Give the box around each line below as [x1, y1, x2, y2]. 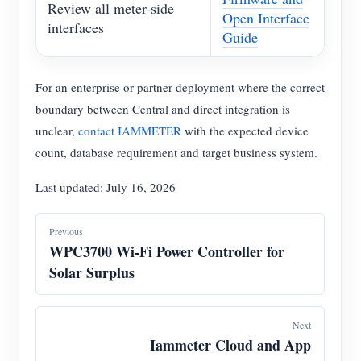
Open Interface [222, 8, 309, 28]
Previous [49, 225, 83, 239]
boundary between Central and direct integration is [35, 101, 290, 118]
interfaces [48, 18, 104, 38]
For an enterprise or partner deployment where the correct [35, 79, 325, 96]
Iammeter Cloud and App [150, 334, 311, 356]
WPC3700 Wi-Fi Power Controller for [49, 241, 284, 263]
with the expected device [181, 122, 309, 139]
